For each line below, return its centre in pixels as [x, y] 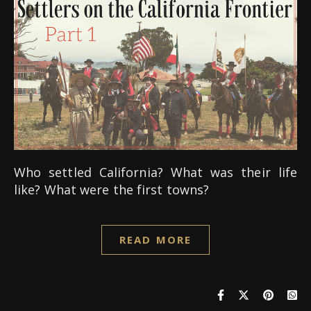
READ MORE [155, 239]
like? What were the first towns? [112, 189]
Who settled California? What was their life [20, 172]
